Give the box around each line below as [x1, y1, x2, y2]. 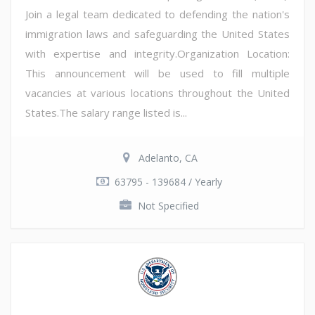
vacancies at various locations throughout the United [25, 85, 290, 100]
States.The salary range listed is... [25, 105, 187, 120]
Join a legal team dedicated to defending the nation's [25, 6, 290, 21]
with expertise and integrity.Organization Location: [25, 46, 290, 60]
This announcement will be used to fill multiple [25, 65, 290, 80]
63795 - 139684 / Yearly [114, 174, 222, 188]
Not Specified [137, 198, 199, 212]
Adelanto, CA [139, 150, 198, 165]
